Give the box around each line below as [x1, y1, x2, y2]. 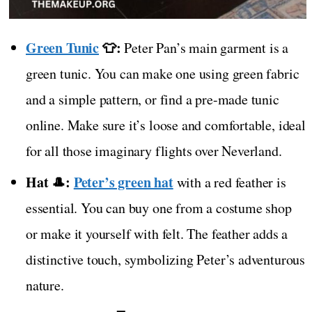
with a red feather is [173, 173, 286, 192]
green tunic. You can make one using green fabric [26, 64, 299, 84]
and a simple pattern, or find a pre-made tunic [26, 90, 279, 109]
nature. [26, 276, 64, 295]
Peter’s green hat [73, 172, 173, 193]
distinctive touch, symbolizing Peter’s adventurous [26, 250, 306, 270]
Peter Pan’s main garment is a [120, 38, 289, 58]
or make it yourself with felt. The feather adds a [26, 224, 288, 244]
